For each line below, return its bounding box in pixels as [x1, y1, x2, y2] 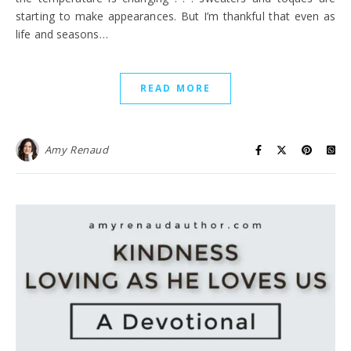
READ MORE [140, 81, 211, 95]
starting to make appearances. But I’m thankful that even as [16, 9, 335, 24]
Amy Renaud [44, 143, 109, 157]
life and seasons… [16, 27, 108, 42]
